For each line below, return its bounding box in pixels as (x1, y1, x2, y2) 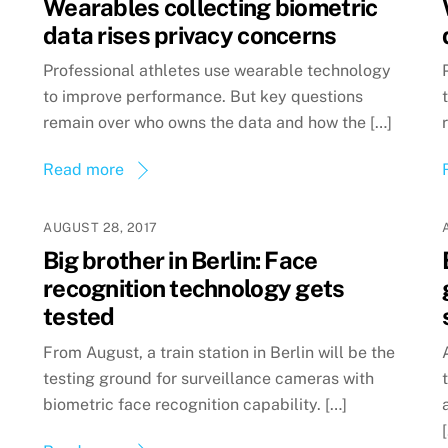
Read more (43, 160, 125, 180)
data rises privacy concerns (43, 20, 337, 49)
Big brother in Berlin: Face (43, 246, 318, 275)
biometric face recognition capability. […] (43, 394, 348, 414)
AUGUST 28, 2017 (43, 220, 158, 236)
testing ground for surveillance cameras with (43, 368, 375, 388)
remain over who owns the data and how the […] (43, 113, 393, 133)
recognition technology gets (43, 274, 345, 303)
